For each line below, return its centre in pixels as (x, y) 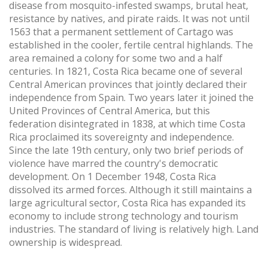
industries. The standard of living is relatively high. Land (134, 229)
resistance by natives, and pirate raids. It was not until (129, 19)
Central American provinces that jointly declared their (128, 85)
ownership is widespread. (66, 243)
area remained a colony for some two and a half (116, 58)
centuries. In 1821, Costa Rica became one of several (126, 71)
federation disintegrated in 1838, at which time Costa (127, 124)
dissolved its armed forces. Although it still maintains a (130, 190)
